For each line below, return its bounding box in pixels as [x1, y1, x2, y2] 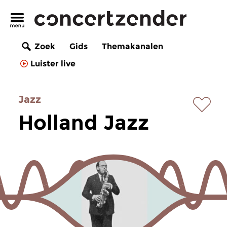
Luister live [30, 59, 75, 69]
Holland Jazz [18, 110, 149, 135]
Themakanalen [102, 42, 163, 52]
